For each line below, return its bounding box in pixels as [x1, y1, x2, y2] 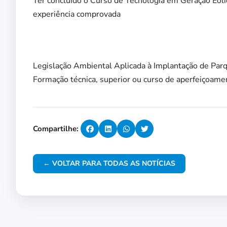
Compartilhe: [33, 124, 79, 134]
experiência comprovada [33, 9, 121, 20]
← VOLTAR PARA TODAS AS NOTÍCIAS [43, 159, 175, 169]
